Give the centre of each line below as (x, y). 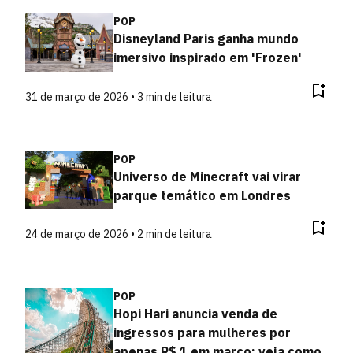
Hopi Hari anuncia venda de (195, 314)
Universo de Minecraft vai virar (207, 176)
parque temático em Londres (202, 195)
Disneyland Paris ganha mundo (206, 39)
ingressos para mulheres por (202, 333)
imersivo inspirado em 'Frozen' (207, 58)
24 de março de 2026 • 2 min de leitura (119, 234)
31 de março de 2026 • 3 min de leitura (119, 97)
